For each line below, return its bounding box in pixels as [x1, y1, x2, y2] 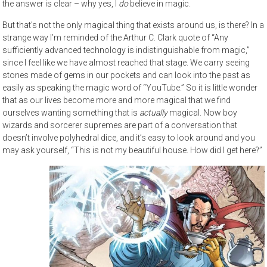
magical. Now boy [169, 107, 238, 117]
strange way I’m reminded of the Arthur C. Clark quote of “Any [2, 32, 229, 42]
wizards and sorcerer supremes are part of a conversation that [2, 120, 238, 130]
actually [139, 107, 170, 117]
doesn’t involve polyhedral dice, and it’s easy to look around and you [2, 132, 256, 142]
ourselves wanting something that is [2, 107, 140, 117]
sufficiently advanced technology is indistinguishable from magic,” [2, 45, 250, 55]
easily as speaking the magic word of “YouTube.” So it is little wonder [2, 82, 258, 92]
